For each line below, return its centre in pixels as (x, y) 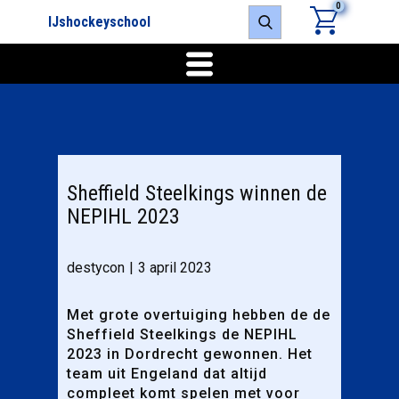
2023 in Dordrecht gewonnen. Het (190, 354)
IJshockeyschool (99, 22)
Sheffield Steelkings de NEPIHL (182, 334)
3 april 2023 (175, 268)
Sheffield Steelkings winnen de (197, 193)
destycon (96, 268)
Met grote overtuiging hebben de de (199, 315)
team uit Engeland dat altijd (167, 374)
